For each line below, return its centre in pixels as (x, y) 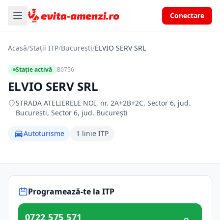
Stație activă (34, 69)
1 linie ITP (92, 133)
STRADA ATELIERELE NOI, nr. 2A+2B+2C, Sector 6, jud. (103, 103)
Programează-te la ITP (71, 192)
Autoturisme (44, 133)
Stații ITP (44, 48)
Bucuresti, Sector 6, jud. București (72, 113)
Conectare (187, 15)
